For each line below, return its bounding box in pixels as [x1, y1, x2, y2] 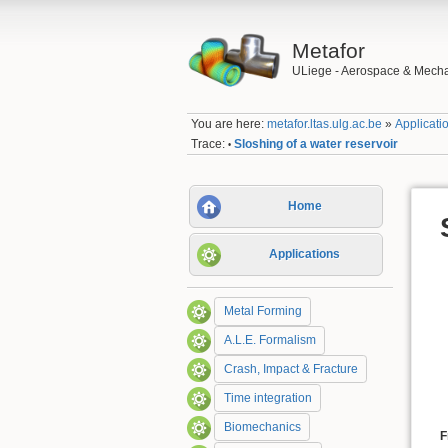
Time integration [223, 391, 312, 406]
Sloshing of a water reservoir [234, 136, 399, 151]
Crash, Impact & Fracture [223, 362, 358, 377]
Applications [269, 247, 341, 262]
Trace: [191, 136, 226, 151]
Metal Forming [223, 304, 302, 319]
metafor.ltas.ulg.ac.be [267, 117, 383, 132]
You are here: [191, 117, 268, 132]
